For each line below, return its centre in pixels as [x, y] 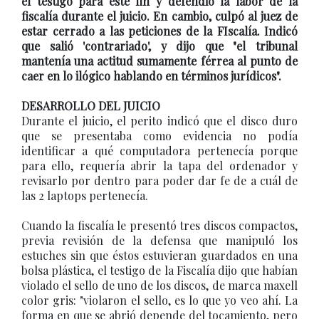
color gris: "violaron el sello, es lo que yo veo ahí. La [159, 300]
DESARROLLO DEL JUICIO [91, 106]
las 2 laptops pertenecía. [85, 195]
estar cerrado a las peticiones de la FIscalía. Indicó [159, 31]
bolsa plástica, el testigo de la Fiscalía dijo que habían [159, 270]
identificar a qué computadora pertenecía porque [159, 151]
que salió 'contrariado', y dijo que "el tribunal [159, 46]
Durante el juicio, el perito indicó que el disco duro [159, 121]
